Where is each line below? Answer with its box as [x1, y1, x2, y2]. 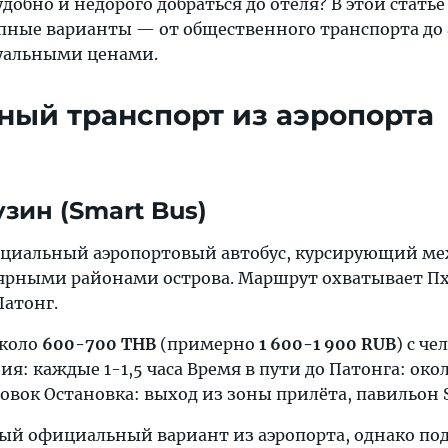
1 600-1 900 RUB [259, 334, 396, 354]
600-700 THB [42, 334, 156, 354]
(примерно [156, 334, 259, 354]
